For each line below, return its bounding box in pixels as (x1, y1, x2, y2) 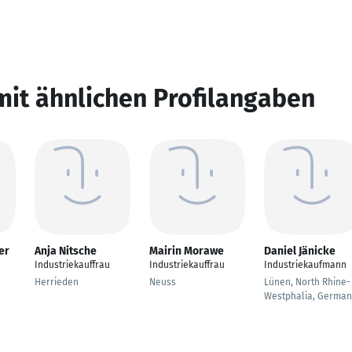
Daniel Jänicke (264, 244, 335, 258)
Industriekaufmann (264, 259, 346, 270)
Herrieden (35, 277, 79, 288)
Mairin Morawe (149, 244, 224, 258)
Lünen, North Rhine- (264, 277, 350, 288)
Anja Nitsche (35, 244, 97, 258)
